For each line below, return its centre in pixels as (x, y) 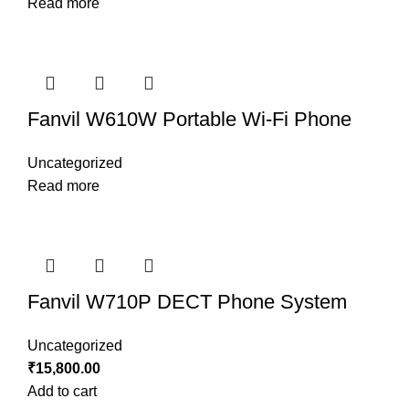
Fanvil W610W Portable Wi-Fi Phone (189, 120)
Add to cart (62, 392)
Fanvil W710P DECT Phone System (187, 302)
